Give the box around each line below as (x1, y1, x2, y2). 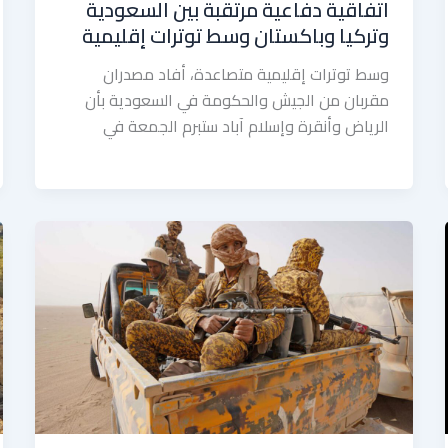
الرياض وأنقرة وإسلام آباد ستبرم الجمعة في (103, 110, 390, 141)
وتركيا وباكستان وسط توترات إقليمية (82, 16, 390, 54)
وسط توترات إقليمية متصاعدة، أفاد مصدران (103, 58, 390, 89)
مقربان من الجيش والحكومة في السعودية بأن (85, 84, 390, 115)
